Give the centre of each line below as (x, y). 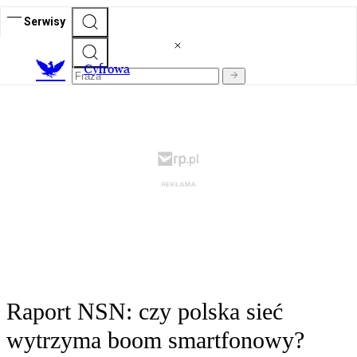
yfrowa (111, 69)
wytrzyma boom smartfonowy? (155, 340)
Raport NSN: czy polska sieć (145, 312)
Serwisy (45, 21)
